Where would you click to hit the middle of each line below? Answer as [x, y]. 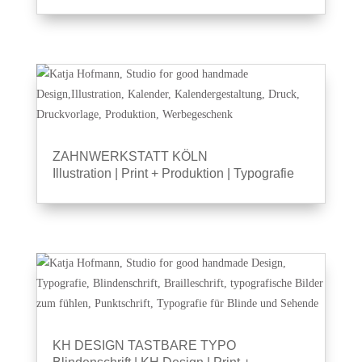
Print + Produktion [172, 173]
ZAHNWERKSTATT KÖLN [130, 156]
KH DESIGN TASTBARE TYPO [144, 345]
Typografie [263, 173]
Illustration [82, 173]
